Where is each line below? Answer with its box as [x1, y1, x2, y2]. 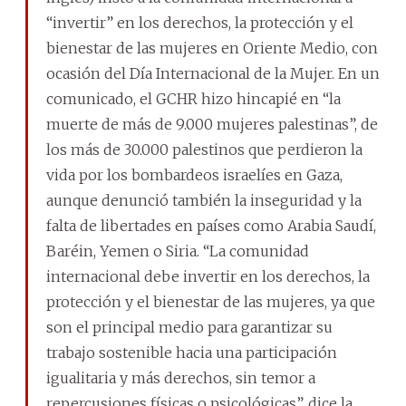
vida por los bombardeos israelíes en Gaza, [46, 165, 343, 184]
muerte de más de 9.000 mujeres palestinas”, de [46, 114, 378, 133]
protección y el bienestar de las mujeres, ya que [46, 292, 375, 311]
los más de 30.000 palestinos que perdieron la [46, 140, 362, 159]
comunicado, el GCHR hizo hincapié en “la [46, 89, 341, 108]
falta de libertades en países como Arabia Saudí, [46, 216, 376, 235]
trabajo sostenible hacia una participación [46, 343, 337, 362]
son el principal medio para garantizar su [46, 317, 333, 336]
